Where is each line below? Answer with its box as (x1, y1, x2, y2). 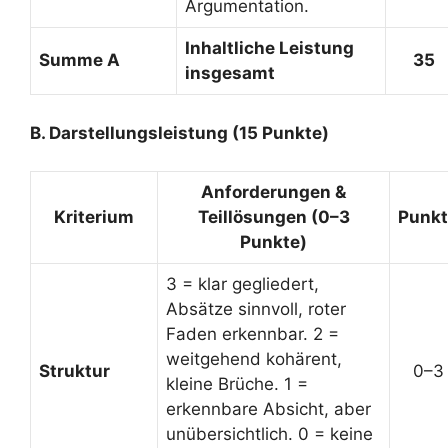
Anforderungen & (201, 182, 346, 202)
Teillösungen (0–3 (197, 207, 350, 227)
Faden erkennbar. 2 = (166, 324, 339, 344)
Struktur (39, 361, 110, 381)
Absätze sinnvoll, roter (166, 299, 346, 319)
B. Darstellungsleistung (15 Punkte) (30, 122, 329, 143)
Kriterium (54, 207, 134, 227)
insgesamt (185, 63, 275, 83)
